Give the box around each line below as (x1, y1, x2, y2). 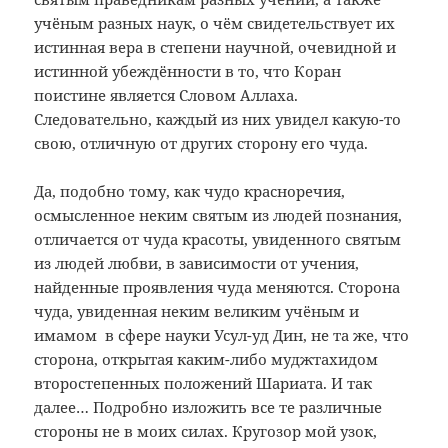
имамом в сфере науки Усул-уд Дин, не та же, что (34, 325, 410, 346)
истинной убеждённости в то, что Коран (34, 61, 342, 82)
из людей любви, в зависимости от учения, (34, 253, 360, 274)
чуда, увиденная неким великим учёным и (34, 301, 360, 322)
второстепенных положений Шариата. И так (34, 373, 373, 394)
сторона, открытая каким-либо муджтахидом (34, 349, 379, 370)
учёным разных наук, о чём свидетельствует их (34, 13, 396, 34)
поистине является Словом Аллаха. (34, 85, 299, 106)
